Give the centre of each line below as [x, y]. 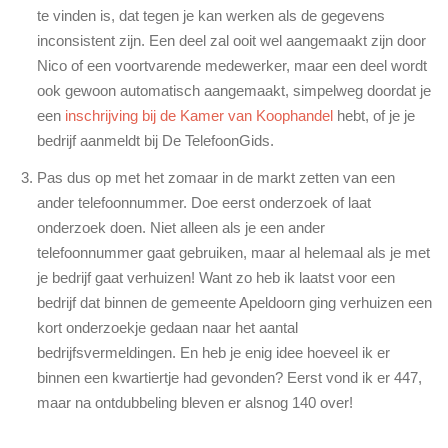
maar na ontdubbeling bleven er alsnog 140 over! [195, 402]
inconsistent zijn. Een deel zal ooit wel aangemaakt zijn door [231, 40]
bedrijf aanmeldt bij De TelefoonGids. [155, 140]
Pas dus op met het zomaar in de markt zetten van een [216, 177]
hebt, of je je [374, 115]
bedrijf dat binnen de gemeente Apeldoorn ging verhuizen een [234, 302]
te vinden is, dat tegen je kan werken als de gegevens [211, 15]
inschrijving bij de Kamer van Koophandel [199, 115]
